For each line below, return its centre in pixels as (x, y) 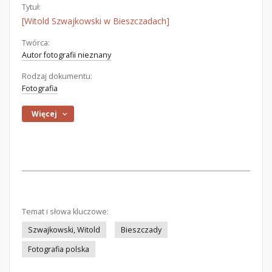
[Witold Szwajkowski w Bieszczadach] (96, 21)
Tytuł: (31, 7)
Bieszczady (141, 230)
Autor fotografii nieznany (66, 55)
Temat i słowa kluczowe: (65, 212)
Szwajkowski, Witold (64, 230)
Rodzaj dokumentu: (57, 76)
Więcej (45, 114)
